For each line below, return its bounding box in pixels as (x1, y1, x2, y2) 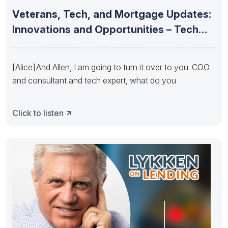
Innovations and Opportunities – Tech (12, 23, 198, 36)
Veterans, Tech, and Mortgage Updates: (12, 8, 211, 20)
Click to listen (12, 107, 64, 118)
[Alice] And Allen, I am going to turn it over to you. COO (12, 62, 210, 72)
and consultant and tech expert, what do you (12, 75, 176, 85)
